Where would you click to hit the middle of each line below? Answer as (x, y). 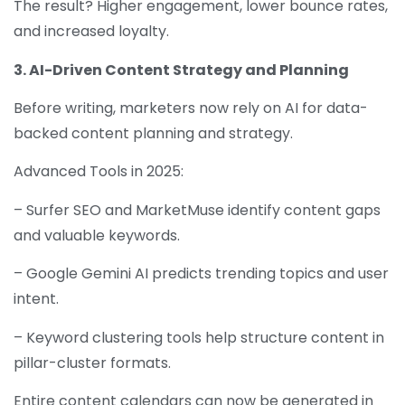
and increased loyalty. (93, 32)
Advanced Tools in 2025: (100, 172)
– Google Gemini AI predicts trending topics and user (201, 274)
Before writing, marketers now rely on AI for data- (191, 108)
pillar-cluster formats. (94, 363)
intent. (38, 299)
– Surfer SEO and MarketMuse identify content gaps (197, 210)
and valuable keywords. (99, 235)
